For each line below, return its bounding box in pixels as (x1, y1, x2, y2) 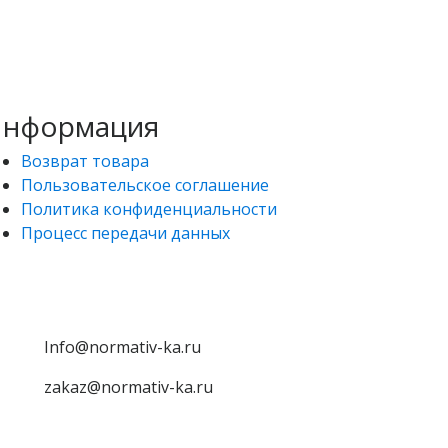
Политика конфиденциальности (21, 197, 277, 220)
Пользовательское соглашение (21, 173, 269, 196)
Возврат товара (21, 149, 149, 172)
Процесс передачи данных (21, 221, 230, 244)
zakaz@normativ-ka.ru (44, 375, 214, 398)
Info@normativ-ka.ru (44, 335, 202, 358)
